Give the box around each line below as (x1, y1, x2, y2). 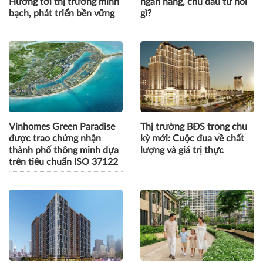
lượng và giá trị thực (140, 145, 224, 155)
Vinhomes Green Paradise (9, 122, 115, 131)
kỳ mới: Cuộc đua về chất (140, 133, 244, 143)
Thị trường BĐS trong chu (140, 122, 247, 131)
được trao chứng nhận (9, 133, 101, 143)
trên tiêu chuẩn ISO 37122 (9, 157, 118, 167)
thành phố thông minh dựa (9, 145, 119, 155)
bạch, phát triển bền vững (9, 8, 114, 18)
